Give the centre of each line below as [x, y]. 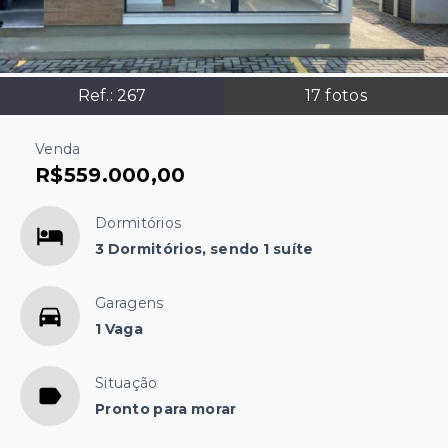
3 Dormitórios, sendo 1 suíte [204, 248]
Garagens [129, 302]
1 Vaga [119, 328]
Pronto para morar [166, 408]
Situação [126, 382]
